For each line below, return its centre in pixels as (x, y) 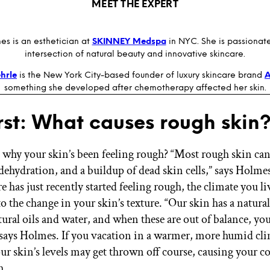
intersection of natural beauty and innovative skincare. (135, 54)
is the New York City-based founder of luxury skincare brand (141, 75)
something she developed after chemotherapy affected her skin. (135, 87)
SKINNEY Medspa (129, 41)
